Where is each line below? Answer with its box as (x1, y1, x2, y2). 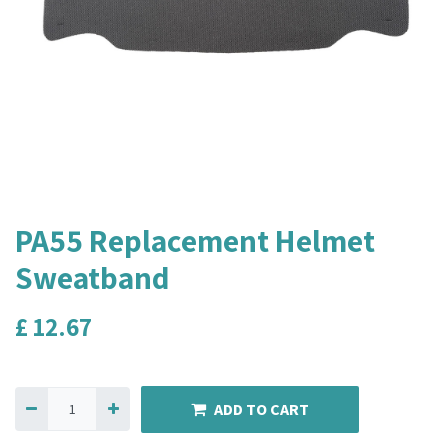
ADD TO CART (213, 399, 309, 420)
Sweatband (15, 256, 170, 298)
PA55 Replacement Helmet (15, 219, 375, 261)
